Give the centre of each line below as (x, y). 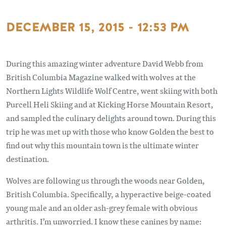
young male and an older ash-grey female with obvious (102, 208)
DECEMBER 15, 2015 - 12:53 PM (98, 27)
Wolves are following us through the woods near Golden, (105, 180)
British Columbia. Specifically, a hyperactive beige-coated (108, 194)
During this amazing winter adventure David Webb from (105, 63)
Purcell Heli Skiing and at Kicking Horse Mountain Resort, (110, 104)
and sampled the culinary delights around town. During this (111, 118)
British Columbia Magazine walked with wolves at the (101, 77)
